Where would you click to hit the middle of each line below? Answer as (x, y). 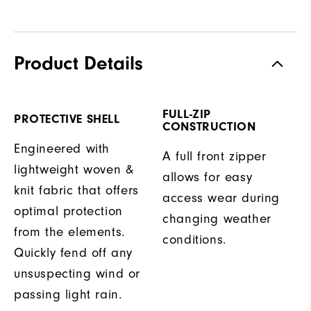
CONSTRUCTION (209, 126)
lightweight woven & (74, 169)
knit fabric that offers (76, 190)
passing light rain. (68, 294)
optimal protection (68, 211)
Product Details (78, 63)
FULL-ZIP (187, 114)
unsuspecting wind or (77, 273)
